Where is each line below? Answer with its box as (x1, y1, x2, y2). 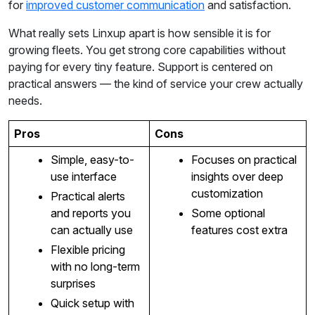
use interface (50, 169, 117, 184)
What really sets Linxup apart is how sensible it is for (8, 26, 271, 41)
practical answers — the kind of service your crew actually (8, 77, 303, 91)
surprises (50, 276, 96, 291)
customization (191, 186, 263, 201)
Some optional (191, 206, 265, 221)
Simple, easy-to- (50, 153, 134, 167)
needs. (8, 94, 42, 108)
